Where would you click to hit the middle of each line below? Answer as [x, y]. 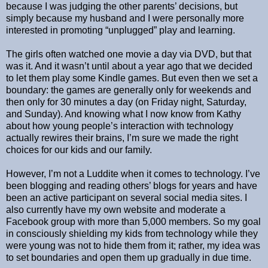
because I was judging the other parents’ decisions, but [122, 7]
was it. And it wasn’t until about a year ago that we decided [129, 66]
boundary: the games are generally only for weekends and [129, 90]
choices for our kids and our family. [79, 150]
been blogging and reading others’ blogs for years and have [132, 186]
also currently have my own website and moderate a [116, 210]
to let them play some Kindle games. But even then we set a [132, 78]
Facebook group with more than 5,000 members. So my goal [133, 222]
